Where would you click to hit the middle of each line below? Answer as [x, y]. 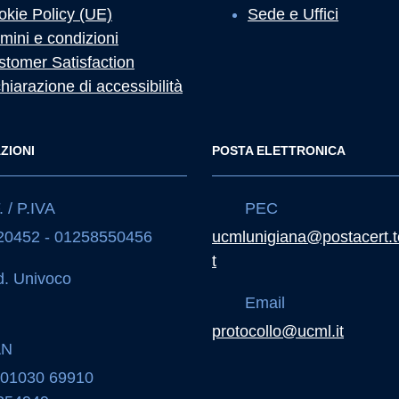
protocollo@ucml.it [278, 331]
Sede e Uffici [293, 14]
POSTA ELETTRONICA [279, 151]
